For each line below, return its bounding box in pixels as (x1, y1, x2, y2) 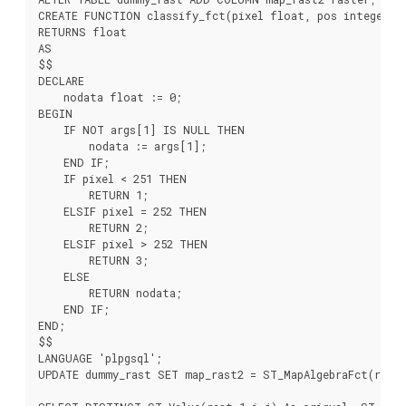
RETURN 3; (38, 252, 149, 267)
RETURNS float (38, 24, 127, 39)
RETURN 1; (38, 187, 149, 202)
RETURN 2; (38, 219, 149, 235)
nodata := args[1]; (38, 138, 207, 153)
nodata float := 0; (38, 89, 182, 104)
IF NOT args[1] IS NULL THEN (38, 121, 245, 137)
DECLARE (38, 72, 84, 88)
